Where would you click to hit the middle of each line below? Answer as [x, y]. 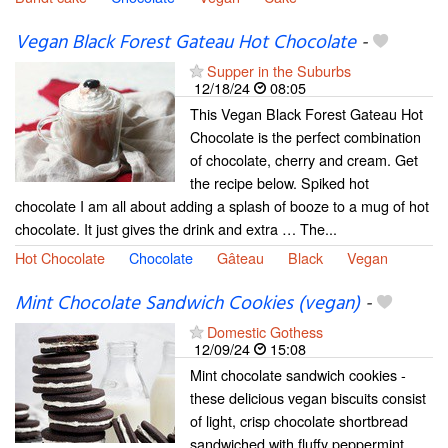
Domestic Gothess [265, 332]
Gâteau [240, 258]
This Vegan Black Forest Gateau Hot [306, 114]
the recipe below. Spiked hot [279, 183]
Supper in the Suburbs [279, 71]
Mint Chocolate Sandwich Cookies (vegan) [187, 304]
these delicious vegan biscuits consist [308, 398]
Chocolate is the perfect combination [305, 137]
